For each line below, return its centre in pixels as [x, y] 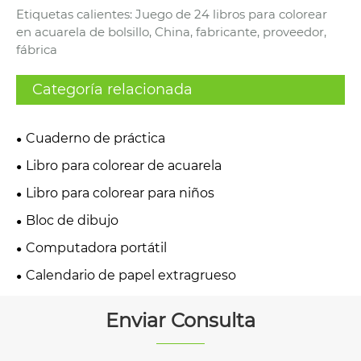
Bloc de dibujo [72, 220]
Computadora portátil [96, 247]
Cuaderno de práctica [95, 138]
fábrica [37, 49]
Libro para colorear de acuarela [124, 165]
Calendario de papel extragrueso [131, 275]
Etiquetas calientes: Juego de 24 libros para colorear [172, 14]
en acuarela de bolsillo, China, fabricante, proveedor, [171, 31]
